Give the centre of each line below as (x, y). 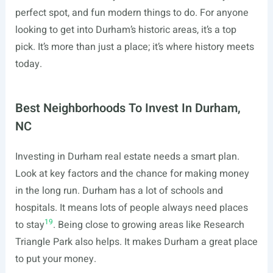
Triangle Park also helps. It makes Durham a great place (136, 242)
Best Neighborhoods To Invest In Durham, (128, 108)
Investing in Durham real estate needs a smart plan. (127, 157)
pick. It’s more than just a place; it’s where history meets (134, 47)
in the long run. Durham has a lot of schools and (119, 191)
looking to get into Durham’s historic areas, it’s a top (126, 30)
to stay (30, 225)
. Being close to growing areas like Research (148, 225)
